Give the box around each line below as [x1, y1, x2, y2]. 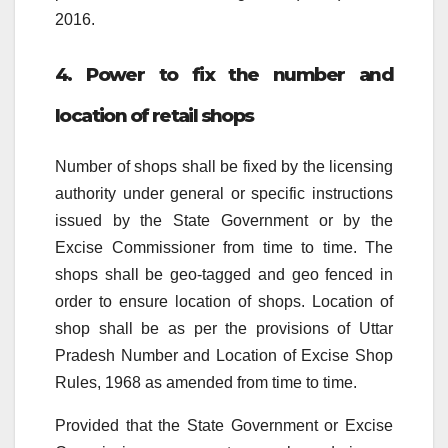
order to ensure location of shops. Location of [55, 293, 393, 311]
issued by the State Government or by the [55, 212, 393, 230]
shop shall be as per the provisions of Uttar [55, 320, 393, 338]
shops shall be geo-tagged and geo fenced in [55, 266, 393, 284]
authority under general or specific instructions [55, 185, 393, 203]
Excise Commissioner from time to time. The [55, 239, 393, 257]
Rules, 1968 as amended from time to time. [55, 374, 357, 392]
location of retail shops [55, 103, 254, 127]
